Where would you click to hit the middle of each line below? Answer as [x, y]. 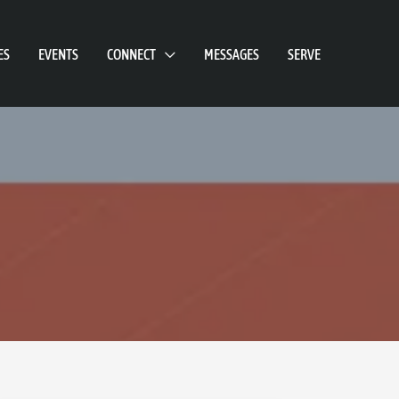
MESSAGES [232, 54]
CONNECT [131, 54]
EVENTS [58, 54]
